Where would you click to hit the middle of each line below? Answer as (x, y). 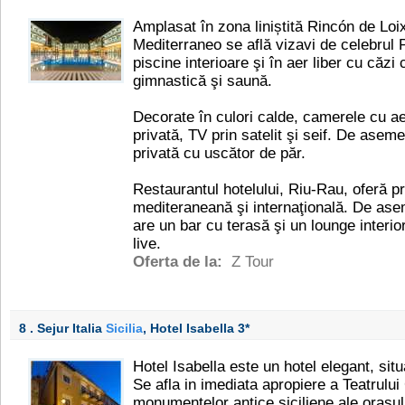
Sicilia (124, 328)
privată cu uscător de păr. (219, 153)
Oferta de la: (180, 262)
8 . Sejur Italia (62, 328)
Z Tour (253, 262)
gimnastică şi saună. (202, 81)
